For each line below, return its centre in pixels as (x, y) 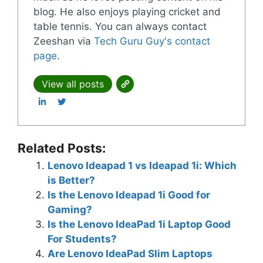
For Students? (82, 239)
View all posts (73, 84)
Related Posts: (62, 148)
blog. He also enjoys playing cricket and (127, 11)
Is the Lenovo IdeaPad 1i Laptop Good (139, 224)
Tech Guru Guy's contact (152, 41)
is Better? (71, 180)
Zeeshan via (63, 41)
